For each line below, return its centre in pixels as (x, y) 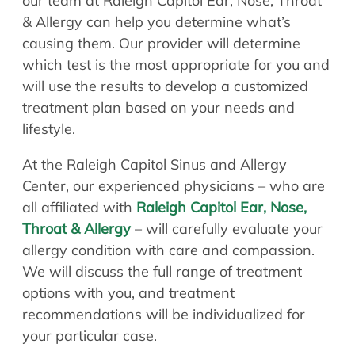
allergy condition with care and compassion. (168, 250)
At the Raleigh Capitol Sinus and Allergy (155, 164)
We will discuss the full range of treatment (162, 271)
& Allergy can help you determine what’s (157, 21)
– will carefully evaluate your (227, 228)
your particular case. (90, 335)
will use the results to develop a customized (165, 86)
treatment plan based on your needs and (158, 107)
